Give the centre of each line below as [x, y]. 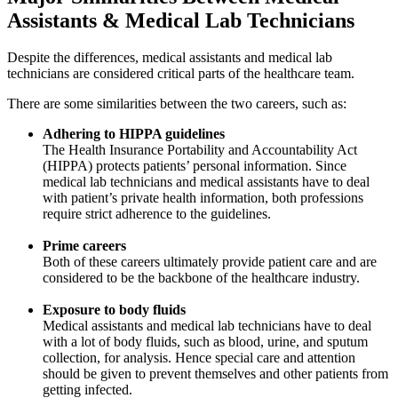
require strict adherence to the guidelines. [157, 214]
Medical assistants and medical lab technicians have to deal [207, 326]
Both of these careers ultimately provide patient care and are [210, 262]
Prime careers [84, 246]
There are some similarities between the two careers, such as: [177, 104]
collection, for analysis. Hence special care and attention [199, 358]
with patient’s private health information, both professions [203, 198]
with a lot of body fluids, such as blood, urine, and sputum [205, 342]
